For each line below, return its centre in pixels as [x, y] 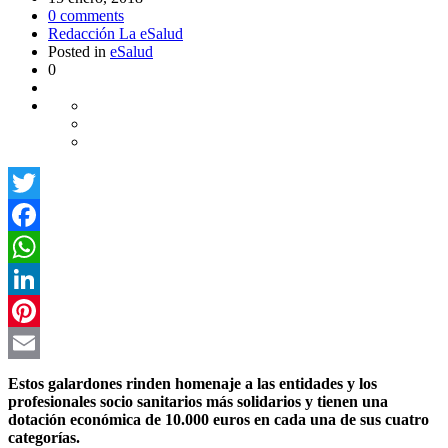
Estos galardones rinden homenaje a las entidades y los [192, 383]
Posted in [79, 51]
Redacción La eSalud [115, 33]
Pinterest [35, 342]
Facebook [39, 246]
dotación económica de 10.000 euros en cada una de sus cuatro [218, 419]
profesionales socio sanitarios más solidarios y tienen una [198, 401]
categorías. [44, 437]
